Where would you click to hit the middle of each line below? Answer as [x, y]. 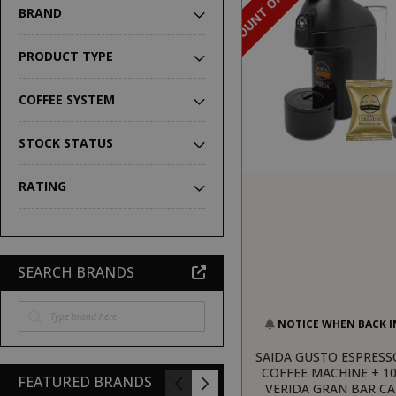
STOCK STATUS [66, 143]
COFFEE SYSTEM [67, 99]
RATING [42, 186]
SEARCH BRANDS [76, 272]
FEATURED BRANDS [85, 382]
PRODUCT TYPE [66, 56]
